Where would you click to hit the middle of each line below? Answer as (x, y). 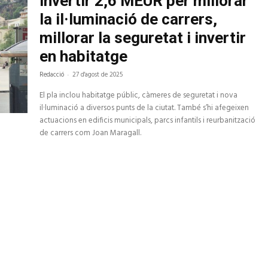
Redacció (52, 75)
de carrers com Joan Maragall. (91, 133)
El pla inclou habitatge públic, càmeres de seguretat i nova (139, 96)
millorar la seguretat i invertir (143, 38)
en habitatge (84, 57)
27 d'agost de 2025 (98, 75)
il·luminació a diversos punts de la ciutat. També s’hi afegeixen (144, 108)
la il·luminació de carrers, (129, 19)
